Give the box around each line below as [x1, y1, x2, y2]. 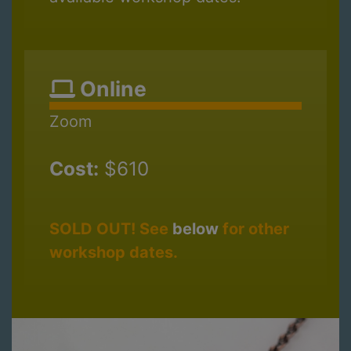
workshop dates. [49, 242, 178, 262]
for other [219, 219, 289, 238]
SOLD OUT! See [49, 219, 172, 238]
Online [75, 75, 147, 101]
